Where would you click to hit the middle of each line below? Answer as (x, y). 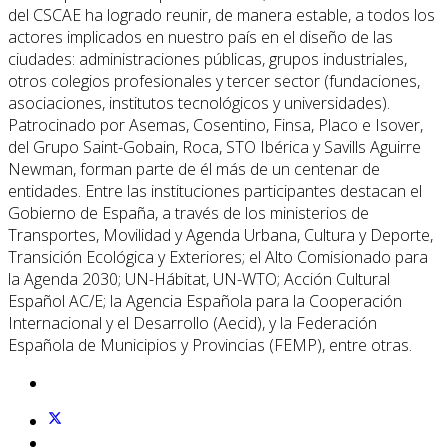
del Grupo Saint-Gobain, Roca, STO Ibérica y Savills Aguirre (214, 146)
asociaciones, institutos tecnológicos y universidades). (199, 102)
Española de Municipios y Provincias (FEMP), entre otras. (210, 344)
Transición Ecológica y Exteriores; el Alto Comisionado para (218, 256)
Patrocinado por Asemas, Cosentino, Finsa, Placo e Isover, (215, 124)
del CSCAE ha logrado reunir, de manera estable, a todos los (221, 14)
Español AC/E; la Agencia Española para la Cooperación (205, 300)
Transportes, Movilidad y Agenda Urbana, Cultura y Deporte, (220, 234)
